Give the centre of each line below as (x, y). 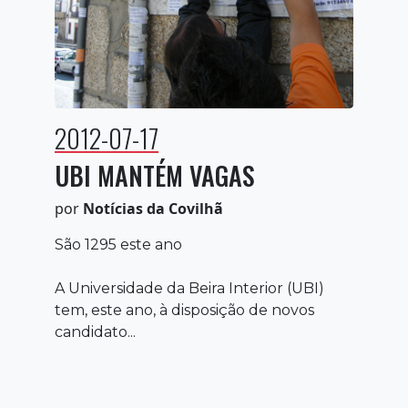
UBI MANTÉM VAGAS (155, 175)
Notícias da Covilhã (153, 208)
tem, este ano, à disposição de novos (184, 310)
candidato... (95, 331)
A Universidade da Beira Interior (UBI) (189, 288)
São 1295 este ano (118, 244)
